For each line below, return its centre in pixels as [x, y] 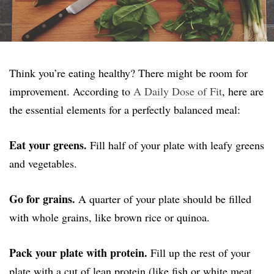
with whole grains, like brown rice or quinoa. [109, 217]
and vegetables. [43, 163]
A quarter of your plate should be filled [163, 198]
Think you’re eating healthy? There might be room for [128, 72]
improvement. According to [71, 91]
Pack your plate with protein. [78, 252]
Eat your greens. [48, 145]
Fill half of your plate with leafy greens [176, 145]
